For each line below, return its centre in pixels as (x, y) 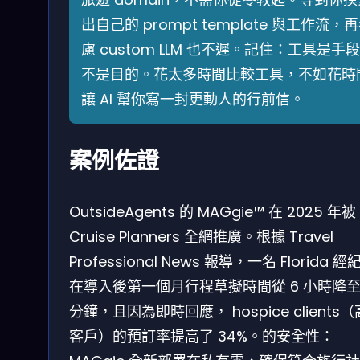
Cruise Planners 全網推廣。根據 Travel (201, 237)
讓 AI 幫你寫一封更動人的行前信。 (193, 100)
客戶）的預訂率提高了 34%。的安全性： (202, 337)
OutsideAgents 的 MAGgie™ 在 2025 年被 (213, 212)
